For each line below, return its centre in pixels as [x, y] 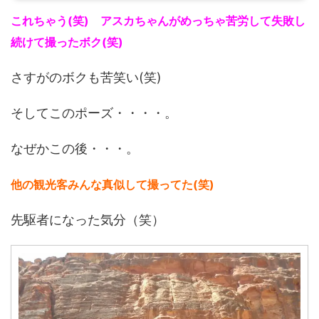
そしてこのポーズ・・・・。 [94, 113]
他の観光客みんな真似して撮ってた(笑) [113, 184]
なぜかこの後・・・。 [75, 148]
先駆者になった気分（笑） [88, 219]
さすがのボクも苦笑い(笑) [86, 77]
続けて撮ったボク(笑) [67, 42]
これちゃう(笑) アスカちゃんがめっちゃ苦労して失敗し [158, 20]
